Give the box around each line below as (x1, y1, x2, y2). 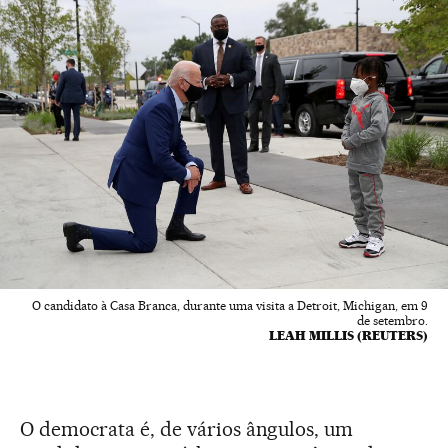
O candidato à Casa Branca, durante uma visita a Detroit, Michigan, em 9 (32, 298, 428, 314)
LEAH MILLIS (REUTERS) (269, 328, 428, 344)
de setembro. (357, 313, 428, 329)
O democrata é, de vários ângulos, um (20, 417, 354, 442)
